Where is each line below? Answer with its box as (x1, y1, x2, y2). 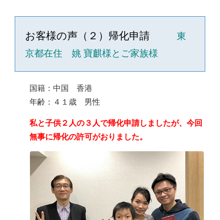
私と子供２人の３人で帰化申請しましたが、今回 (29, 118, 202, 127)
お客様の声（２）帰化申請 (25, 30, 170, 42)
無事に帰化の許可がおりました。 (29, 132, 147, 141)
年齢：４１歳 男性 (29, 97, 100, 106)
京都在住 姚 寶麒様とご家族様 (25, 48, 158, 59)
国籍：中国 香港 (29, 83, 92, 92)
